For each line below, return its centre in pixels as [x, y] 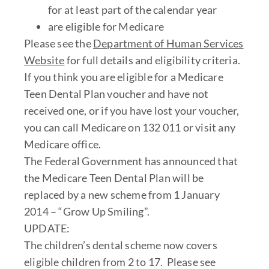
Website [44, 60]
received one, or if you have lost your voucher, [132, 110]
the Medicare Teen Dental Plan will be [114, 177]
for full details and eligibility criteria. [153, 60]
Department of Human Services [168, 43]
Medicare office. [63, 144]
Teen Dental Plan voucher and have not [116, 93]
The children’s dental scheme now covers [121, 245]
